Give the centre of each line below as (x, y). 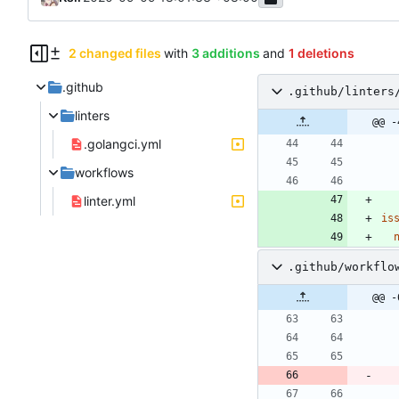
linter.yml (110, 200)
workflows (104, 172)
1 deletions (321, 53)
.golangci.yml (122, 143)
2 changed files (114, 53)
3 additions (225, 53)
